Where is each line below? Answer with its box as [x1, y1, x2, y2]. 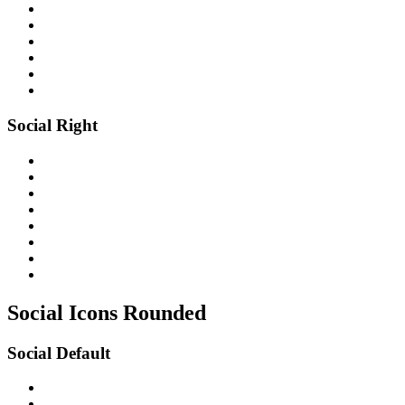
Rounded [123, 300, 206, 325]
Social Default [7, 343, 110, 363]
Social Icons [7, 300, 123, 325]
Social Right [7, 116, 98, 135]
